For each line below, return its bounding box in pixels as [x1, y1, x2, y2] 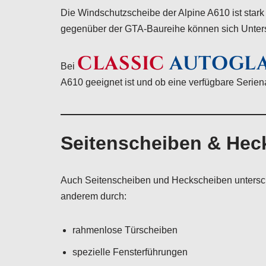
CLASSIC [77, 51, 164, 77]
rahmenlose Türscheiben [72, 225, 178, 235]
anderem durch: [61, 191, 126, 201]
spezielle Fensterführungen [72, 247, 188, 257]
